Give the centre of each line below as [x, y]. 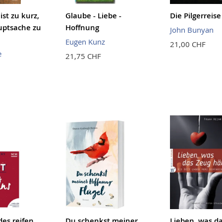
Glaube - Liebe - [93, 16]
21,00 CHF [188, 44]
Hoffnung [82, 28]
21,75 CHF [83, 56]
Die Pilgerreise [195, 16]
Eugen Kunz [85, 42]
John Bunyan [192, 30]
